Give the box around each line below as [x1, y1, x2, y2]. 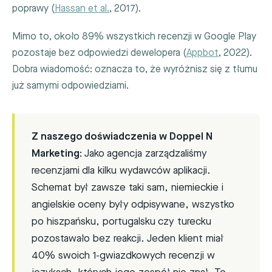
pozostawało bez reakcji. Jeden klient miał [32, 233, 223, 245]
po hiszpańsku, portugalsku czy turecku [32, 216, 211, 228]
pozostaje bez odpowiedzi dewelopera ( [12, 47, 186, 59]
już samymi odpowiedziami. [12, 80, 129, 92]
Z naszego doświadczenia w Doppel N [32, 131, 212, 143]
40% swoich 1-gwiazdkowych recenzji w [32, 250, 215, 262]
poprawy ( [12, 2, 55, 15]
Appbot [186, 47, 219, 59]
